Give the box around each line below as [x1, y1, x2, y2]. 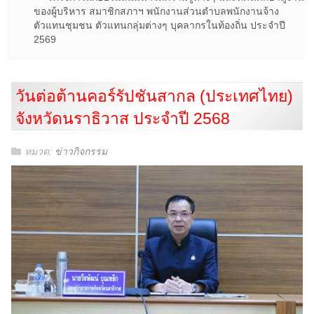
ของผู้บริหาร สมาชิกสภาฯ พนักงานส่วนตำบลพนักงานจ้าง [34, 6, 279, 17]
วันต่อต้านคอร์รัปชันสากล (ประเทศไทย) [15, 87, 293, 105]
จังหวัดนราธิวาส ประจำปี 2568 [15, 109, 230, 128]
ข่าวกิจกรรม [55, 146, 107, 158]
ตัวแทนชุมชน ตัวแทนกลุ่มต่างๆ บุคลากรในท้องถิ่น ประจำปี [34, 20, 285, 31]
